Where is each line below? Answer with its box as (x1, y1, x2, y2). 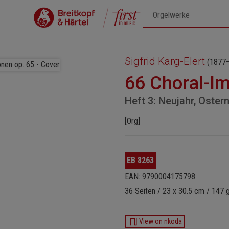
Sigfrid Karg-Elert (125, 55, 205, 67)
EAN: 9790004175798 (125, 172, 195, 181)
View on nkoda (139, 217, 182, 225)
